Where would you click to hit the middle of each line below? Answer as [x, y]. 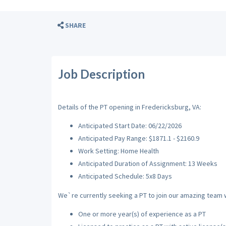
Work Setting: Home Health [118, 151]
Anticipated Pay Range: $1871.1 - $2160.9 [138, 138]
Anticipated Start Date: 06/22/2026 [130, 126]
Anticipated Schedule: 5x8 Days [125, 176]
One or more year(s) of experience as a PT [142, 214]
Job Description [101, 74]
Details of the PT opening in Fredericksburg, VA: [129, 107]
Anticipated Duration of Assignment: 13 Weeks [148, 163]
